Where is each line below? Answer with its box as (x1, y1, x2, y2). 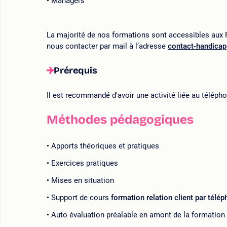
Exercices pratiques (51, 159, 118, 168)
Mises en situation (51, 176, 114, 185)
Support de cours (51, 193, 111, 203)
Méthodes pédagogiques (47, 112, 194, 127)
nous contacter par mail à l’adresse (47, 42, 168, 51)
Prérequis (54, 65, 97, 77)
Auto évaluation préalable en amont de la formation (51, 210, 225, 220)
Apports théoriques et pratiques (51, 141, 159, 151)
